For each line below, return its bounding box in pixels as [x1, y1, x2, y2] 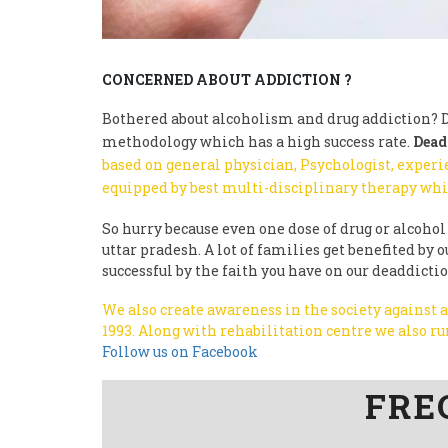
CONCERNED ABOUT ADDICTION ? [102, 69, 352, 89]
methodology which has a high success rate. [102, 131, 413, 151]
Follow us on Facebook [102, 341, 258, 361]
